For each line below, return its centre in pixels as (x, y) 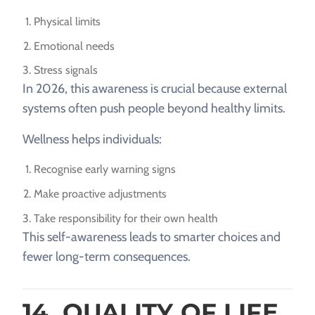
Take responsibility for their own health (126, 218)
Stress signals (66, 70)
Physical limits (67, 22)
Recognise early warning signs (105, 169)
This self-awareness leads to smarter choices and (152, 237)
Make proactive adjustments (100, 193)
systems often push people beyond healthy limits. (154, 109)
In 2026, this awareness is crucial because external (155, 89)
